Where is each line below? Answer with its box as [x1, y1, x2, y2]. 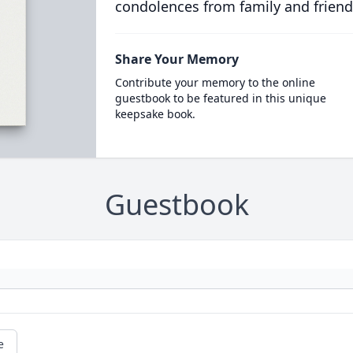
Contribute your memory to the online [114, 75, 315, 90]
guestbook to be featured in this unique [114, 91, 326, 106]
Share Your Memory [114, 50, 239, 68]
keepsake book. [114, 106, 195, 121]
